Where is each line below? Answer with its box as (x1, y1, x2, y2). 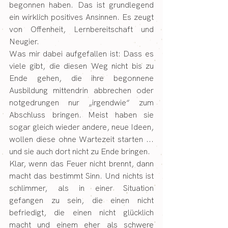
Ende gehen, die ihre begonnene (9, 73, 154, 83)
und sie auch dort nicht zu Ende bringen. (9, 146, 150, 156)
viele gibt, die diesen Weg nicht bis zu (9, 61, 154, 71)
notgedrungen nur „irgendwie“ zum (9, 97, 154, 107)
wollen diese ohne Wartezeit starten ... (9, 134, 154, 144)
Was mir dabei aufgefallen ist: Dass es (9, 48, 154, 59)
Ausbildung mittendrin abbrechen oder (9, 85, 154, 95)
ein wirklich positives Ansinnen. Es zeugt (9, 12, 154, 22)
